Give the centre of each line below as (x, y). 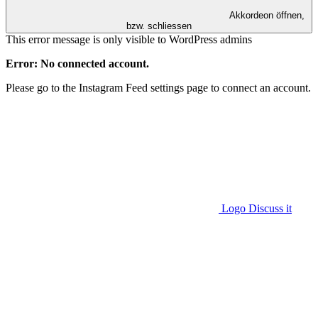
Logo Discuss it (257, 208)
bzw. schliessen (159, 26)
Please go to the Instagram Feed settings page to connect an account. (158, 87)
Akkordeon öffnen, (267, 15)
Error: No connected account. (77, 63)
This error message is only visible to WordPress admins (129, 39)
